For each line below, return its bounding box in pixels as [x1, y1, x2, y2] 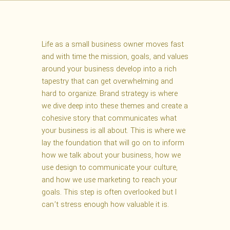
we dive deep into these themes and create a [41, 101, 188, 112]
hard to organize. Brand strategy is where [41, 88, 178, 100]
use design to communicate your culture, [41, 162, 178, 174]
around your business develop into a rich [41, 64, 177, 75]
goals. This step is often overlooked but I [41, 187, 177, 198]
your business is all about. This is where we [41, 125, 185, 137]
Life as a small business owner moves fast [41, 39, 184, 50]
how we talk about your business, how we [41, 150, 181, 161]
